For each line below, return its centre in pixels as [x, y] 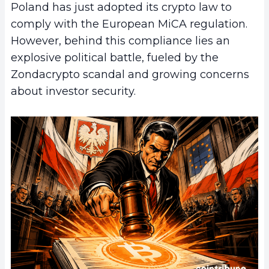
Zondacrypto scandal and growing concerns [130, 75]
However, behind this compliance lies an [120, 41]
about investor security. [73, 92]
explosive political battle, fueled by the [115, 58]
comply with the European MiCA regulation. [129, 24]
